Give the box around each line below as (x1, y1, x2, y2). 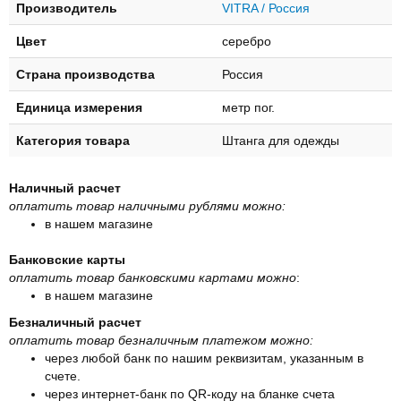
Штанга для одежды (222, 132, 339, 148)
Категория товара (16, 132, 130, 148)
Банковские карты (9, 252, 125, 267)
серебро (222, 33, 271, 48)
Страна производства (16, 66, 155, 81)
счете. (45, 368, 81, 383)
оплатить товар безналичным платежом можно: (9, 332, 313, 347)
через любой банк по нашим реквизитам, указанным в (45, 350, 363, 365)
